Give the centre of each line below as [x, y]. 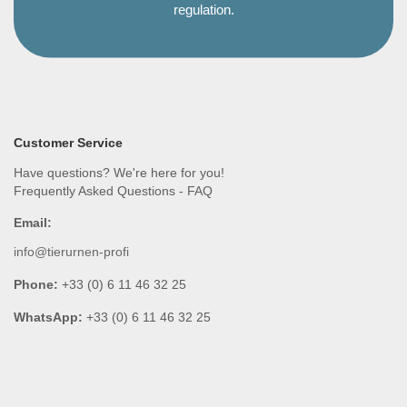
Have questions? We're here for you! [119, 173]
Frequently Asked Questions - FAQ [113, 191]
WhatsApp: [48, 318]
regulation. [203, 10]
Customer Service [68, 143]
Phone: [36, 285]
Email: [33, 223]
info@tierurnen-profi [71, 252]
